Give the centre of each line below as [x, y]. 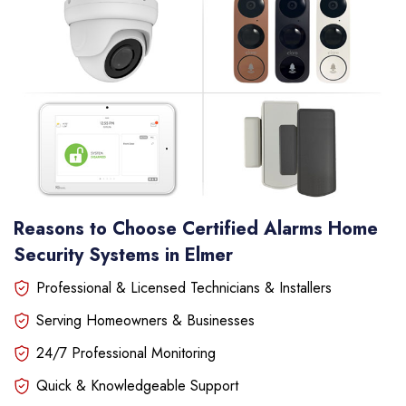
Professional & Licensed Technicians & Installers [184, 287]
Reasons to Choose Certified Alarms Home [196, 228]
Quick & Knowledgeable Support [137, 385]
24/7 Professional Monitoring [126, 353]
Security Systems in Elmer [123, 255]
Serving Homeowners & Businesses [145, 320]
